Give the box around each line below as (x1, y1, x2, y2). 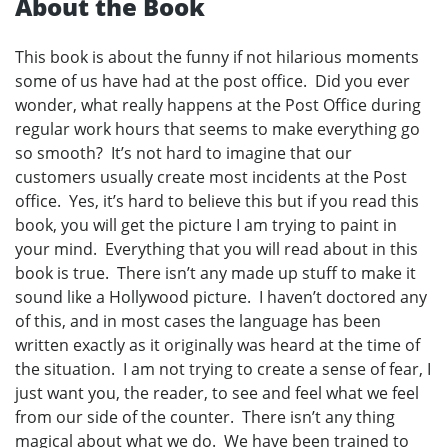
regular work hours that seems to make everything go (15, 118, 420, 141)
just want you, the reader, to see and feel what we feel (15, 382, 419, 405)
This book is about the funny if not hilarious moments (15, 46, 419, 69)
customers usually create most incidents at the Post (15, 166, 407, 189)
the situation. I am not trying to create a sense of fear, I (15, 358, 431, 381)
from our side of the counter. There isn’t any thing (15, 406, 395, 429)
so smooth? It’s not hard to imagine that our (15, 142, 352, 165)
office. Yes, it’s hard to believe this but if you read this (15, 190, 419, 213)
